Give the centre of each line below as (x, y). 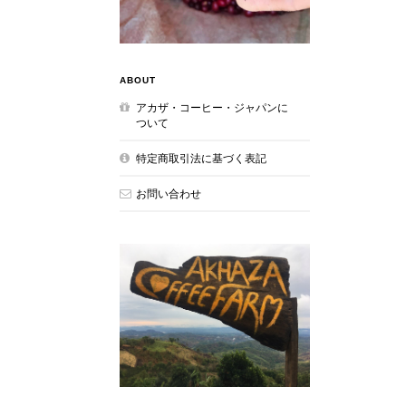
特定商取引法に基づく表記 (201, 158)
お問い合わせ (169, 193)
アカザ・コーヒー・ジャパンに (212, 107)
